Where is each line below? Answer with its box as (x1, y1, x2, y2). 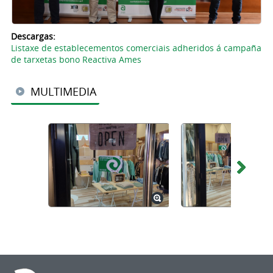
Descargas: (10, 30, 58, 43)
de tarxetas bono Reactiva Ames (10, 54, 141, 66)
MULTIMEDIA (30, 84, 96, 99)
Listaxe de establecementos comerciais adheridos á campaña (10, 42, 261, 54)
